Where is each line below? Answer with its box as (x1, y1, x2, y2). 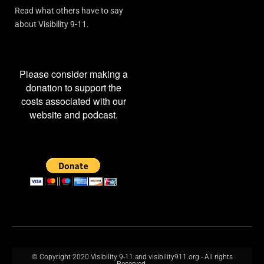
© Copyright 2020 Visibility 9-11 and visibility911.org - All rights (31, 252, 233, 261)
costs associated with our (21, 94, 126, 108)
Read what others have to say (15, 5, 123, 15)
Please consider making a (19, 67, 128, 81)
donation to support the (25, 80, 121, 94)
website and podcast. (29, 107, 118, 121)
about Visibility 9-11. (15, 19, 89, 29)
